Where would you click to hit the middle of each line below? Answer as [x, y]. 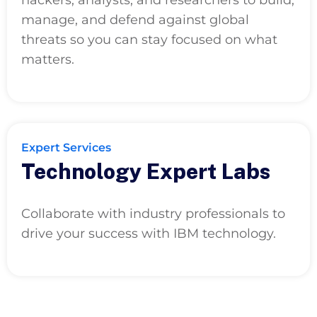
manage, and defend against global [135, 19]
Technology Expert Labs [146, 171]
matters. [48, 59]
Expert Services [66, 147]
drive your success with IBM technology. [149, 233]
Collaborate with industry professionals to [153, 213]
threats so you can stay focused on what [149, 39]
